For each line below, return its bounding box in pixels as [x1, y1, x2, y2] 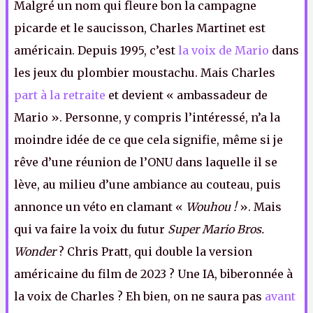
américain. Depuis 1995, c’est [14, 43, 178, 57]
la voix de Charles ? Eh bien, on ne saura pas [14, 289, 265, 303]
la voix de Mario [178, 43, 269, 57]
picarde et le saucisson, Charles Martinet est [14, 21, 265, 35]
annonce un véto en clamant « [14, 200, 186, 214]
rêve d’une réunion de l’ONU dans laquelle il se [14, 155, 277, 169]
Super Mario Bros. [168, 222, 264, 236]
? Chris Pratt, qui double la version [56, 245, 252, 259]
